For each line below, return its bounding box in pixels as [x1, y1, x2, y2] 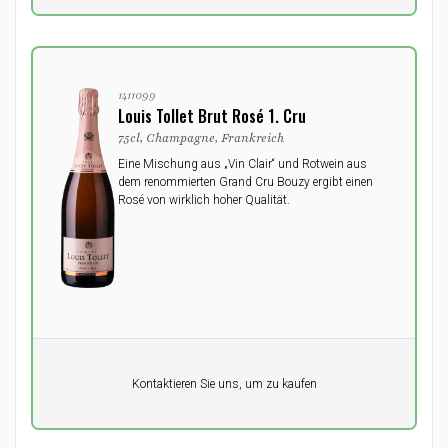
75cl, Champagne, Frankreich [118, 130, 284, 146]
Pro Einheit [58, 368, 114, 383]
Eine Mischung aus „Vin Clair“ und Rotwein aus [118, 157, 367, 171]
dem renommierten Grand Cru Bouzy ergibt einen [118, 175, 373, 189]
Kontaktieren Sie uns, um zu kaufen [131, 376, 317, 391]
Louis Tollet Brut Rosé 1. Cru [118, 104, 306, 128]
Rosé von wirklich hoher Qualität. [118, 193, 290, 207]
